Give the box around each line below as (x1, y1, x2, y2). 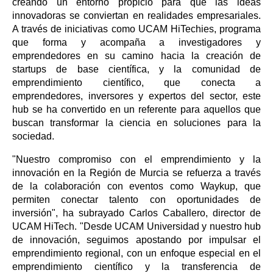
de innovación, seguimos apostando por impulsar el (12, 234, 261, 245)
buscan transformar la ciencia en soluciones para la (12, 117, 261, 128)
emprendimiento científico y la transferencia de (12, 261, 261, 272)
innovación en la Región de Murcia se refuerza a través (12, 167, 261, 178)
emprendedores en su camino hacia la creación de (12, 50, 261, 61)
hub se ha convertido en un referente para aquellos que (12, 104, 261, 115)
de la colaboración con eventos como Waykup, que (12, 180, 261, 191)
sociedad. (12, 130, 54, 141)
